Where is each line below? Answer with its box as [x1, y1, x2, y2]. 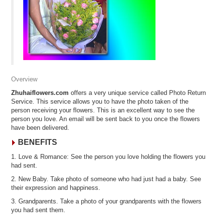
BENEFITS [16, 138, 57, 146]
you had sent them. [11, 206, 65, 214]
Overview [11, 76, 37, 83]
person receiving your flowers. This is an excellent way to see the [11, 107, 195, 114]
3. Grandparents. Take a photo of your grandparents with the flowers [11, 198, 201, 205]
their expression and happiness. [11, 184, 100, 191]
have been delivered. [11, 124, 69, 131]
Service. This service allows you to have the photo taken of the [11, 98, 188, 105]
